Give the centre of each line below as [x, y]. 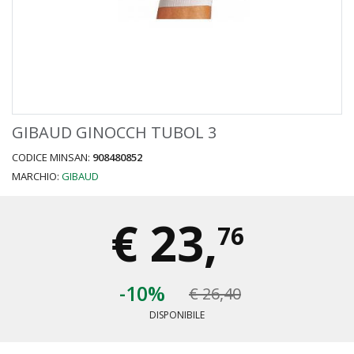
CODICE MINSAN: [52, 157]
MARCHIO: [37, 176]
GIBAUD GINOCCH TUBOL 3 [114, 132]
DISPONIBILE [177, 315]
